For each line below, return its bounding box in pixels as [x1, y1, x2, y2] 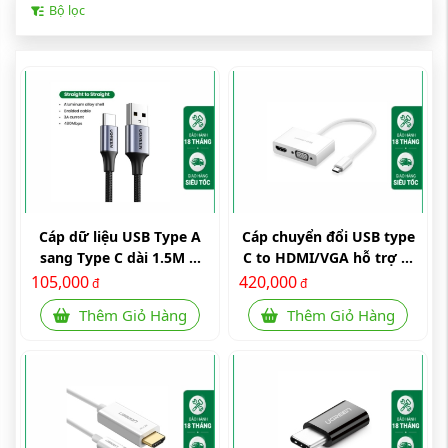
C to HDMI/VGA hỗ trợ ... [243, 248, 413, 267]
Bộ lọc [45, 2, 85, 19]
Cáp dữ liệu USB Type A [39, 227, 201, 246]
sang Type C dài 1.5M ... [39, 248, 201, 267]
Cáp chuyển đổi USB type [241, 227, 415, 246]
